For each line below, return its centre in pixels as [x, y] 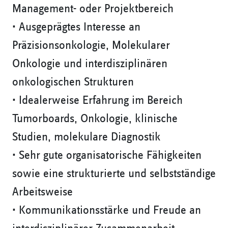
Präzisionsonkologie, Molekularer [91, 46]
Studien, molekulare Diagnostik [87, 137]
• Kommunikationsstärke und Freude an [107, 210]
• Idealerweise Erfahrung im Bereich [97, 101]
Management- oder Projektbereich [93, 9]
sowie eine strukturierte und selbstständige [114, 174]
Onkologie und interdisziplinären [90, 64]
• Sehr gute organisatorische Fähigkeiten [107, 155]
